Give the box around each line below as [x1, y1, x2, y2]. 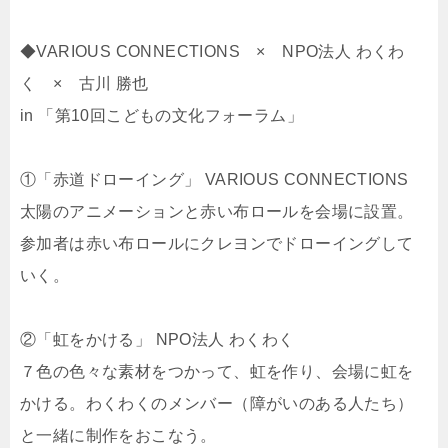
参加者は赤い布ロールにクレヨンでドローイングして [20, 235, 414, 253]
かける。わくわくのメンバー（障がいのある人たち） [20, 395, 414, 413]
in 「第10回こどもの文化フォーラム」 [20, 107, 303, 125]
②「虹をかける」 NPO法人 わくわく [20, 331, 295, 349]
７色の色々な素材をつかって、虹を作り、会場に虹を [20, 363, 414, 381]
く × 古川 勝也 [20, 75, 149, 93]
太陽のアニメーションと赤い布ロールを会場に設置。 [20, 203, 414, 221]
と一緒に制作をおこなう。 [20, 427, 217, 445]
